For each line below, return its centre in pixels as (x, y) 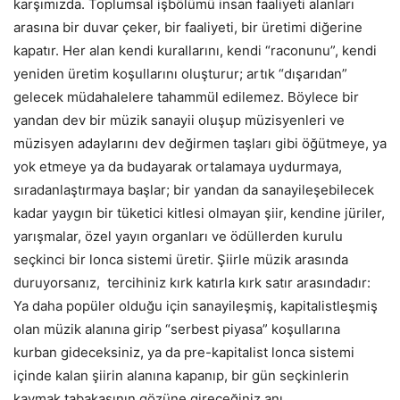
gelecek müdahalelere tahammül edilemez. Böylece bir (186, 96)
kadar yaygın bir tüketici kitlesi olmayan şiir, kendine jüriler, (199, 212)
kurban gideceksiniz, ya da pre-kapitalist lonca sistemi (184, 352)
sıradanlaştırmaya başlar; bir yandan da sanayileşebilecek (194, 189)
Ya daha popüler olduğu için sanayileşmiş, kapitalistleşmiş (196, 305)
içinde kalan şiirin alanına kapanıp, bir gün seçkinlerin (181, 375)
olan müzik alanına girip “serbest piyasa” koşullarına (177, 329)
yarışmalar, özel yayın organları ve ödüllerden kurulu (178, 236)
